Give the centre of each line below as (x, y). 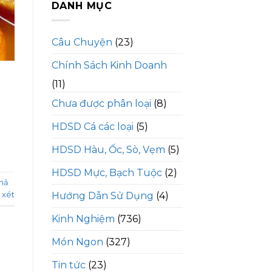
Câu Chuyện (82, 42)
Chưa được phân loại (101, 104)
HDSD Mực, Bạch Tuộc (107, 173)
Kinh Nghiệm (83, 219)
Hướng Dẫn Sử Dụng (102, 196)
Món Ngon (77, 242)
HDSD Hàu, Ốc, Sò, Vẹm (108, 150)
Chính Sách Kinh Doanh (109, 66)
